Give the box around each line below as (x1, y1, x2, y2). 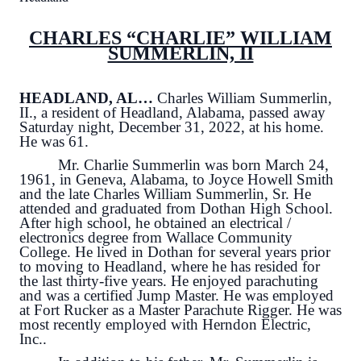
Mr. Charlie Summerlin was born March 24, (58, 156, 329, 173)
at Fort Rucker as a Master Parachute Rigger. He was (19, 301, 342, 318)
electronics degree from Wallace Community (19, 228, 293, 246)
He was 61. (19, 133, 89, 151)
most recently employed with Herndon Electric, (19, 315, 311, 333)
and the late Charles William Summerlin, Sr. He (19, 185, 311, 202)
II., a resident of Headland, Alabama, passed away (19, 104, 326, 122)
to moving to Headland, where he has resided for (19, 257, 320, 275)
